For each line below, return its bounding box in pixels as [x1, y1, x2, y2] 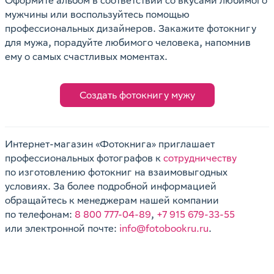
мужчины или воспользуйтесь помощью [5, 9, 190, 20]
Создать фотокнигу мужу [79, 89, 195, 101]
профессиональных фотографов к [5, 152, 163, 164]
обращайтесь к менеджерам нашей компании [5, 194, 219, 206]
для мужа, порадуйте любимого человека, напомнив [5, 37, 251, 48]
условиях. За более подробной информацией [5, 180, 217, 192]
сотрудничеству [163, 152, 237, 164]
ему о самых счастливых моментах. [5, 51, 168, 62]
